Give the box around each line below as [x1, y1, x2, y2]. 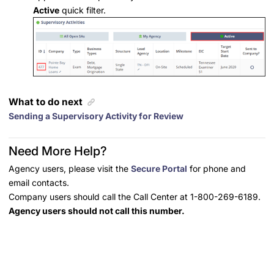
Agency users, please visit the [9, 163, 131, 174]
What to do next [9, 96, 83, 108]
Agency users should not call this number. [9, 206, 185, 217]
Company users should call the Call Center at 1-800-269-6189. [9, 191, 261, 202]
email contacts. [9, 177, 69, 188]
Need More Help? [9, 144, 107, 159]
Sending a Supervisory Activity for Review [9, 111, 183, 122]
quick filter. [59, 5, 106, 16]
